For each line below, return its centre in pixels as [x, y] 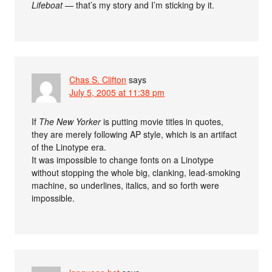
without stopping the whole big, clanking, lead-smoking [136, 173]
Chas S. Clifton [98, 80]
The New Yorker [70, 122]
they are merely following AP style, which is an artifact [134, 134]
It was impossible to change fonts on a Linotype [123, 160]
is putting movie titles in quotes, [162, 122]
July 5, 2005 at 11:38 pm [117, 93]
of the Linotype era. [69, 147]
